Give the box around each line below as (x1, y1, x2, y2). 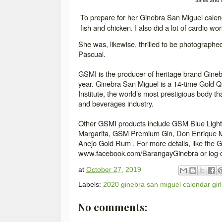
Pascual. (78, 49, 108, 59)
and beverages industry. (78, 98, 156, 109)
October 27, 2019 (86, 166, 141, 174)
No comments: (78, 200, 147, 214)
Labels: (78, 180, 103, 188)
